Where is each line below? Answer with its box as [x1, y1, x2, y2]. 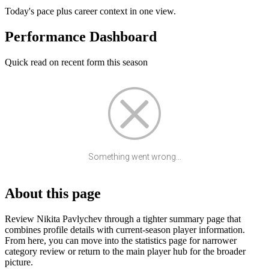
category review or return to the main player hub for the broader [5, 246, 246, 256]
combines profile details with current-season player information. [5, 224, 245, 235]
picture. [5, 256, 33, 267]
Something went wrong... [88, 152, 181, 162]
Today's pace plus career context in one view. [5, 6, 176, 17]
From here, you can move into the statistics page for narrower [5, 235, 237, 246]
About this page [5, 186, 101, 202]
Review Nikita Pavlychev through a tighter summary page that [5, 213, 241, 224]
